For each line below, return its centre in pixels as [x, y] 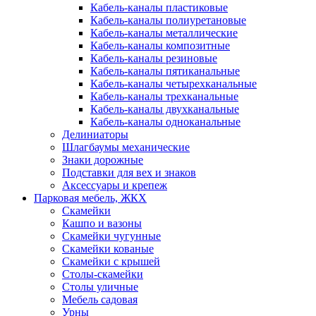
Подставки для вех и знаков [129, 172]
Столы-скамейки [103, 274]
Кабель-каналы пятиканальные [165, 71]
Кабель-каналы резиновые [154, 58]
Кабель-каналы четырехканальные [174, 84]
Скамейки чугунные [111, 236]
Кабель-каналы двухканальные [165, 109]
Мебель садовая [100, 299]
